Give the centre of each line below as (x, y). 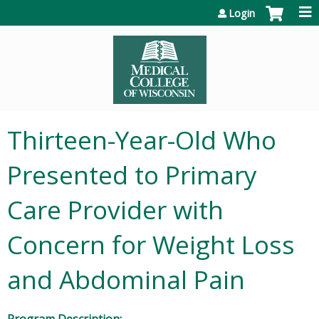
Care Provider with (115, 209)
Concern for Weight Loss (151, 244)
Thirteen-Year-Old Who (142, 140)
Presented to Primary (132, 174)
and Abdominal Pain (126, 279)
